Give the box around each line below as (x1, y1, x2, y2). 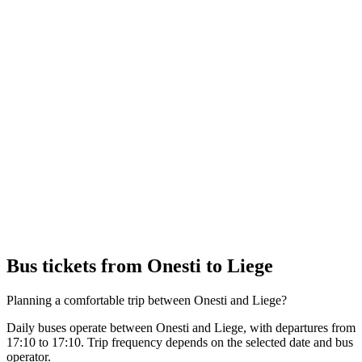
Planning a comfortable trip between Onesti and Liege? (6, 293, 287, 307)
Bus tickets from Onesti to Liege (6, 255, 273, 276)
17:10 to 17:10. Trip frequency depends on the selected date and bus (6, 335, 353, 349)
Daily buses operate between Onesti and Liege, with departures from (6, 320, 356, 335)
